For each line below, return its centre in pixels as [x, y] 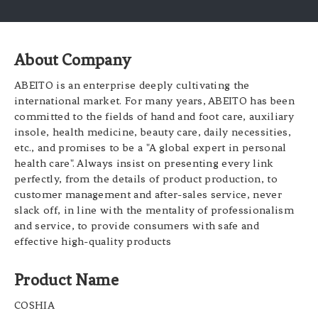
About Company [73, 60]
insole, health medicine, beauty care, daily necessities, [153, 132]
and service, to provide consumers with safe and [137, 226]
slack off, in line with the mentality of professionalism [154, 210]
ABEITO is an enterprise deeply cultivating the [132, 86]
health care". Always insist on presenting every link [144, 164]
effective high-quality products [93, 242]
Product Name [66, 280]
